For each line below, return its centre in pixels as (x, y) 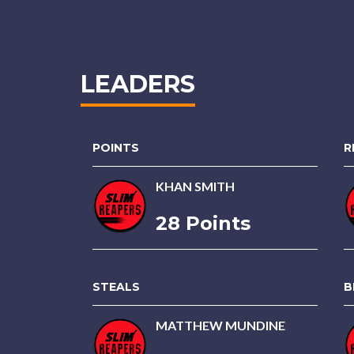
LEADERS (138, 84)
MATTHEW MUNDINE (220, 325)
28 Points (203, 223)
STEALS (116, 287)
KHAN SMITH (195, 186)
